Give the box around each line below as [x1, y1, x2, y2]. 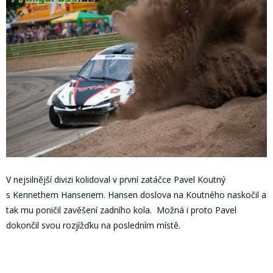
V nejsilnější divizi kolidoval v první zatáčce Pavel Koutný [6, 174, 225, 186]
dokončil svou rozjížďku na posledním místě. [6, 219, 180, 232]
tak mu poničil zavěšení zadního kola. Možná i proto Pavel [6, 204, 236, 216]
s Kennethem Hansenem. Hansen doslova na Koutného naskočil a [6, 189, 266, 201]
